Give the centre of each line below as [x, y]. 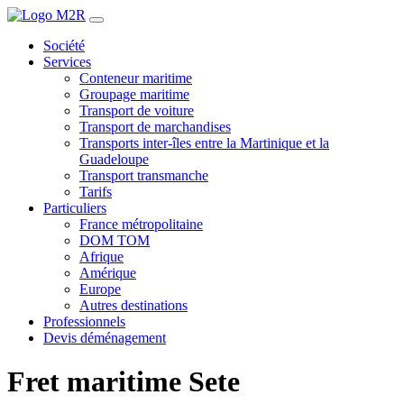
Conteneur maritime [136, 78]
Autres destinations [133, 305]
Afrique [101, 257]
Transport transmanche [144, 175]
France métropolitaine [141, 224]
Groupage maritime [134, 94]
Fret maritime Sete [124, 382]
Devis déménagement [105, 338]
